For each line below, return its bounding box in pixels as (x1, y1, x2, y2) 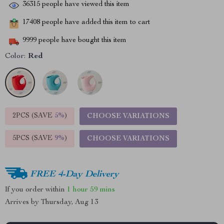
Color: (5, 52, 25, 60)
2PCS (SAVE (12, 112, 54, 119)
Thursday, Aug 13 (41, 198, 98, 206)
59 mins (90, 185, 115, 193)
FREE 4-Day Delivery (30, 169, 119, 179)
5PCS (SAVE (12, 135, 54, 142)
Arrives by (5, 198, 41, 206)
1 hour (67, 185, 88, 193)
